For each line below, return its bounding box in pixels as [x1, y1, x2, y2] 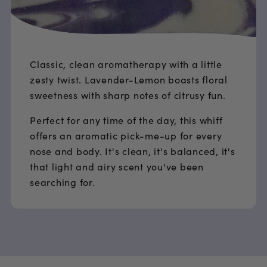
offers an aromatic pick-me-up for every [30, 129, 222, 142]
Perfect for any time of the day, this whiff [30, 113, 223, 127]
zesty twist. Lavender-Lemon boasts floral [30, 73, 228, 86]
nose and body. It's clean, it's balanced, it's [30, 144, 235, 158]
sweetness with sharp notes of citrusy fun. [30, 88, 226, 102]
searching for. [30, 175, 95, 189]
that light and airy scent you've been [30, 160, 204, 173]
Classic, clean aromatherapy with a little [30, 57, 222, 71]
